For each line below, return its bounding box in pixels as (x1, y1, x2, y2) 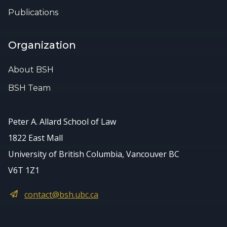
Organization (8, 39, 76, 51)
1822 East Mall (8, 132, 63, 143)
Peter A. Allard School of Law (8, 116, 116, 127)
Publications (8, 7, 58, 17)
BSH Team (8, 83, 51, 93)
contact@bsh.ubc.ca (24, 188, 98, 200)
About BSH (8, 64, 54, 74)
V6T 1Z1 (8, 164, 40, 176)
